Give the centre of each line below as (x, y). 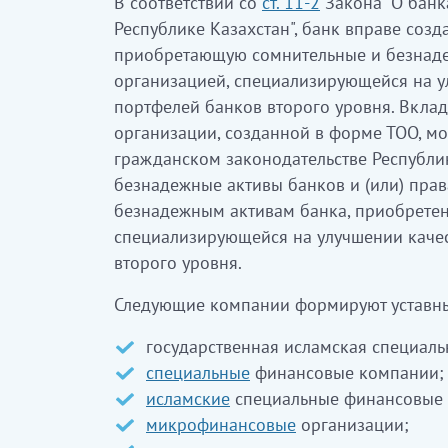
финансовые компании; (347, 372)
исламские (188, 398)
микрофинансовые (221, 424)
